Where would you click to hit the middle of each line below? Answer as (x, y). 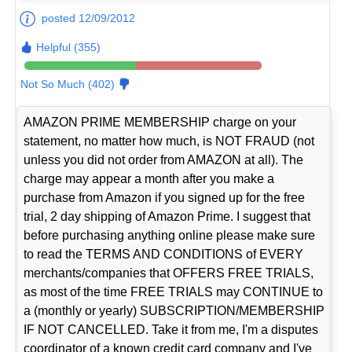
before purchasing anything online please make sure (170, 235)
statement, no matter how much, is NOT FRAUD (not (169, 141)
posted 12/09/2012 (89, 18)
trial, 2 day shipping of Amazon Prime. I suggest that (167, 216)
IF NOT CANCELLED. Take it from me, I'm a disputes (171, 329)
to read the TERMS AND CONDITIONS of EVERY (164, 254)
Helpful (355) (69, 47)
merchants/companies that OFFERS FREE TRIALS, (169, 273)
